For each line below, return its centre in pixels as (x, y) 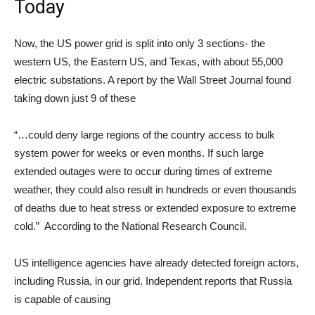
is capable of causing (62, 299)
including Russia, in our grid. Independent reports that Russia (153, 281)
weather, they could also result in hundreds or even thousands (155, 189)
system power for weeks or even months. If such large (139, 153)
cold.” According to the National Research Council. (130, 226)
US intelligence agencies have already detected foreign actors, (156, 263)
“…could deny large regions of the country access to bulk (144, 135)
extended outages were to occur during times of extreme (143, 171)
